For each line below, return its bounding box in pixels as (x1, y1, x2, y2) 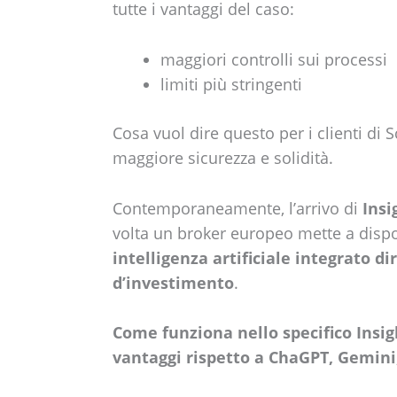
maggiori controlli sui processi (160, 48, 387, 70)
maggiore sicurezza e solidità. (112, 146, 333, 168)
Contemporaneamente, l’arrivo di (112, 197, 362, 219)
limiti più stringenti (160, 73, 302, 95)
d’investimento (112, 271, 234, 293)
